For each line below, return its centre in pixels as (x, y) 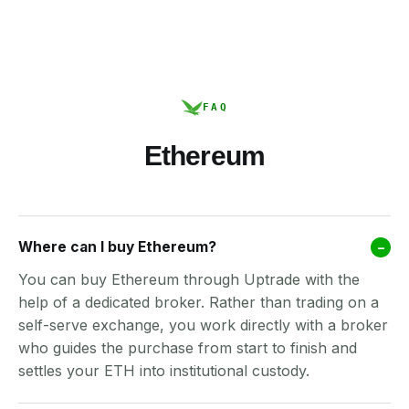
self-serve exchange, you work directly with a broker (203, 325)
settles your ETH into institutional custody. (164, 371)
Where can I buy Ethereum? (117, 247)
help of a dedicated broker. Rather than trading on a (199, 302)
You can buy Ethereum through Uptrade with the (189, 279)
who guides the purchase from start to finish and (188, 348)
